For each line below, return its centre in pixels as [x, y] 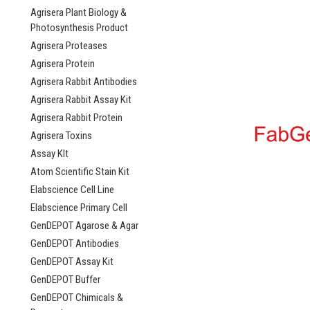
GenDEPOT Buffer [65, 280]
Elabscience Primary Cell [79, 208]
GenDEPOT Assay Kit [72, 262]
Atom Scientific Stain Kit [80, 172]
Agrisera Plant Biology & [79, 12]
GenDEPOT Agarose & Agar [84, 226]
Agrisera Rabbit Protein [76, 118]
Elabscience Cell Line [72, 190]
